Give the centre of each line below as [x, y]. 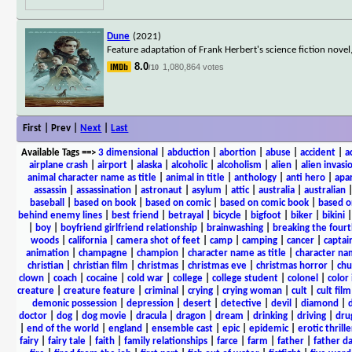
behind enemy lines [60, 215]
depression [150, 303]
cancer [301, 240]
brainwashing [235, 228]
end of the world [62, 328]
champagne [103, 253]
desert [197, 303]
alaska [149, 165]
